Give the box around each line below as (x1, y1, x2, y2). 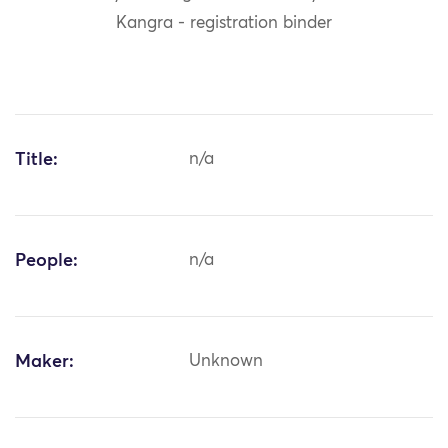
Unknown (189, 353, 264, 371)
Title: (15, 151, 58, 170)
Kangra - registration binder (116, 15, 332, 33)
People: (15, 252, 78, 271)
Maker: (15, 353, 74, 372)
